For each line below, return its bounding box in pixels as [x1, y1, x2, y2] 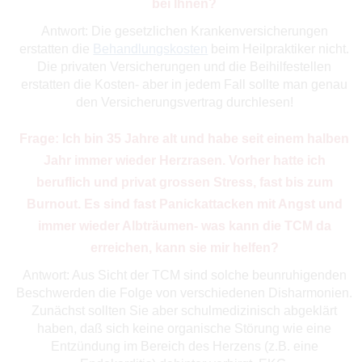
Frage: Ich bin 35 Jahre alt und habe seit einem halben [19, 131, 350, 145]
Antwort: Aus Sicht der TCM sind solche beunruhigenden [22, 267, 347, 282]
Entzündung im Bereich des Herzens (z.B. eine [50, 339, 318, 353]
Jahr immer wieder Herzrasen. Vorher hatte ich [43, 153, 326, 167]
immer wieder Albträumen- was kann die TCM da [37, 218, 331, 233]
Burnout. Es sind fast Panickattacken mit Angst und [26, 196, 343, 211]
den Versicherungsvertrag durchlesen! [75, 95, 293, 109]
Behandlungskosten [93, 41, 208, 56]
